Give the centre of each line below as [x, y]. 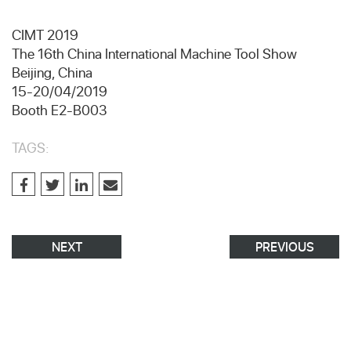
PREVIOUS [284, 247]
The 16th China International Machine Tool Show [154, 54]
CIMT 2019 [45, 35]
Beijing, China [52, 72]
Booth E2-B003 [60, 110]
